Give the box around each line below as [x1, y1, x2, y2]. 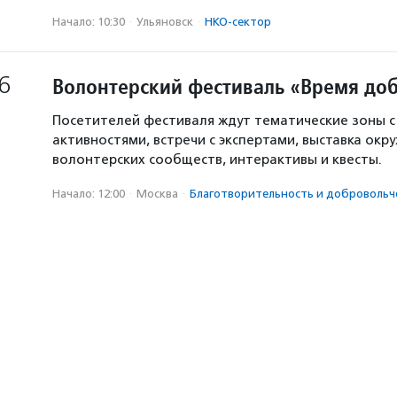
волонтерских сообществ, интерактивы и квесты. [52, 152, 382, 167]
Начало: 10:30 [52, 15, 125, 28]
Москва [136, 187, 178, 200]
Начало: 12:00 [52, 187, 125, 200]
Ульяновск [136, 15, 193, 28]
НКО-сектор [205, 15, 271, 28]
